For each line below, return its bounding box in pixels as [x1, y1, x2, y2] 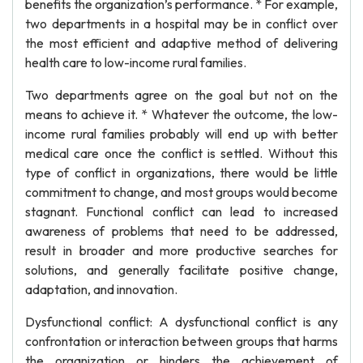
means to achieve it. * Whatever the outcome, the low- [25, 106, 338, 122]
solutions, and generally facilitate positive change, [25, 262, 338, 278]
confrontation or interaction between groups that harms [25, 333, 338, 349]
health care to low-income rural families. [25, 54, 246, 70]
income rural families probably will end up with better [25, 126, 338, 142]
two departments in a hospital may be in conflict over [25, 15, 338, 32]
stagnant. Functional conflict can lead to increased [25, 203, 338, 220]
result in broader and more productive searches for [25, 242, 338, 258]
